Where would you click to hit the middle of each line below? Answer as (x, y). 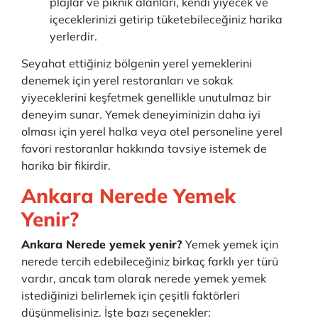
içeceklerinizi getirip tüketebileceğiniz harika (166, 19)
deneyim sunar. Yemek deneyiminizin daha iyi (141, 114)
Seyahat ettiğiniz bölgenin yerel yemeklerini (137, 63)
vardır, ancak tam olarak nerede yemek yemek (144, 278)
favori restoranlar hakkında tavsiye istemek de (144, 148)
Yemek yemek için (230, 244)
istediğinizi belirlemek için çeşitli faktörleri (131, 295)
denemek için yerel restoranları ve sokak (127, 80)
